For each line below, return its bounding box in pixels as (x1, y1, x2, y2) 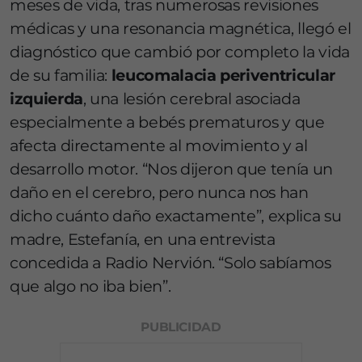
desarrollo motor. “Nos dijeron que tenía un (10, 159, 333, 179)
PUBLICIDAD (141, 319, 221, 335)
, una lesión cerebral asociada (82, 89, 301, 109)
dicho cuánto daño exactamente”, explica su (10, 206, 342, 226)
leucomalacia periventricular (111, 65, 335, 86)
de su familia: (10, 65, 112, 86)
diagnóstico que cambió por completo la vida (10, 42, 350, 62)
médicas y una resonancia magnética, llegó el (10, 19, 351, 39)
